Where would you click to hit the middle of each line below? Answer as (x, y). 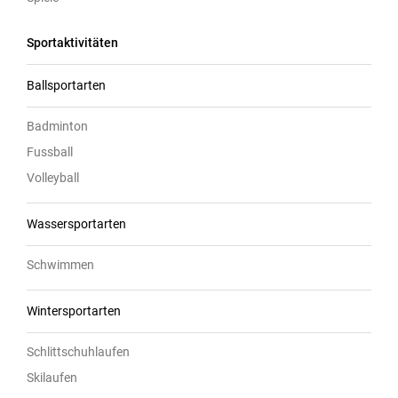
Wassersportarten (76, 223)
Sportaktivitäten (72, 42)
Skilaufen (52, 377)
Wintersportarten (74, 310)
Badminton (57, 126)
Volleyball (53, 177)
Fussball (50, 151)
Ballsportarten (66, 85)
